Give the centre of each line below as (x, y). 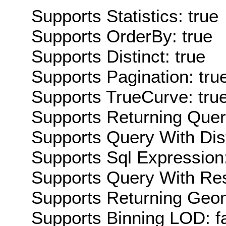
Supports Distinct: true (118, 56)
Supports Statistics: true (125, 16)
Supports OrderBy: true (122, 36)
